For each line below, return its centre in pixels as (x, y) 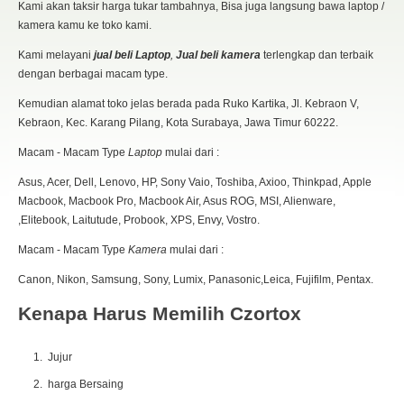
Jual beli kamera (220, 55)
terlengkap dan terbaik (318, 55)
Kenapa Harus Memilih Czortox (160, 313)
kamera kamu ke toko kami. (85, 25)
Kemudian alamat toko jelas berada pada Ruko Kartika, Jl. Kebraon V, (188, 103)
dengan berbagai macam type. (93, 73)
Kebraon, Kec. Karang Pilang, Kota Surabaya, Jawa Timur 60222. (178, 122)
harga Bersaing (86, 384)
